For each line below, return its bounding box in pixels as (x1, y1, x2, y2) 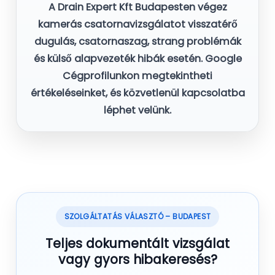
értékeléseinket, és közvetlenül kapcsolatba (30, 86, 245, 101)
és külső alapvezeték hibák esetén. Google (33, 52, 242, 66)
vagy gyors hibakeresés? (58, 250, 217, 269)
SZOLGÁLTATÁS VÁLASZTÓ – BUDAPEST (64, 211, 211, 222)
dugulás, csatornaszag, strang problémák (34, 34, 241, 49)
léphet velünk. (104, 103, 171, 118)
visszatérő (185, 17, 238, 32)
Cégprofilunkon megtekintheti (63, 69, 212, 83)
